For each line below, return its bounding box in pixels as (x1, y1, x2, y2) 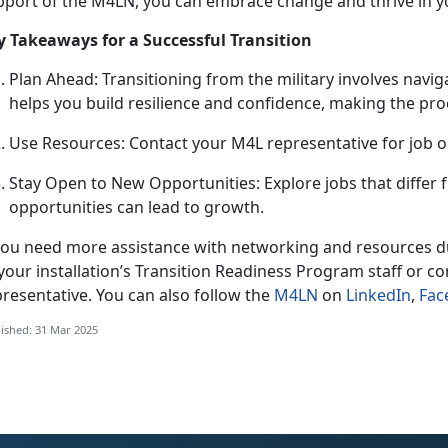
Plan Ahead (9, 68, 94, 91)
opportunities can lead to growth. (9, 196, 272, 219)
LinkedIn (346, 284, 411, 307)
